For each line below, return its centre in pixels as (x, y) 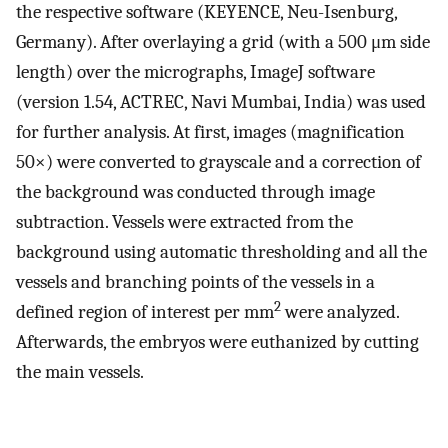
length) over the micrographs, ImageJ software (195, 72)
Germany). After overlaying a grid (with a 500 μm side (223, 42)
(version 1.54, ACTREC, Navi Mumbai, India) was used (221, 102)
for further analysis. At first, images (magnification (210, 132)
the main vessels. (80, 372)
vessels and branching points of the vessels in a (195, 282)
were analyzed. (340, 312)
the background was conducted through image (195, 192)
